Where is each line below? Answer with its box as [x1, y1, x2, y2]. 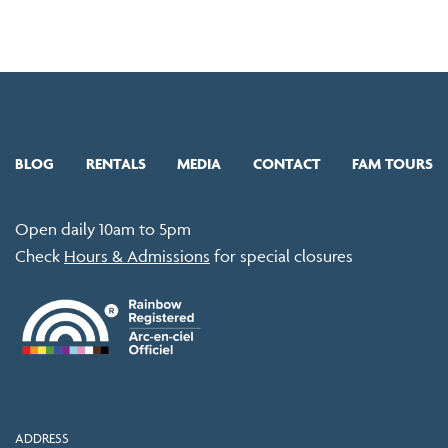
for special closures [210, 246, 353, 267]
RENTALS [85, 154, 146, 174]
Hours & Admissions [64, 246, 210, 267]
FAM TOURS [352, 154, 433, 174]
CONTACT [252, 154, 321, 174]
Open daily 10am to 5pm [15, 219, 191, 240]
